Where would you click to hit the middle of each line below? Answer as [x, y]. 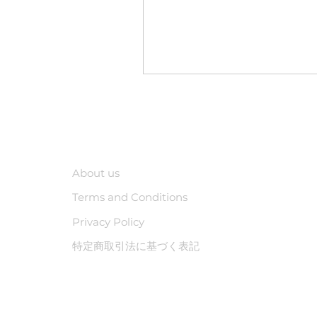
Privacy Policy [108, 222]
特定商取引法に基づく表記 [136, 246]
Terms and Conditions [130, 197]
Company [119, 133]
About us [96, 173]
